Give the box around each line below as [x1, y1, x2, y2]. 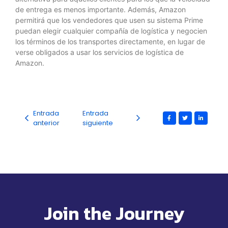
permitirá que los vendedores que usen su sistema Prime [15, 16, 203, 25]
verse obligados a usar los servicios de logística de [15, 48, 184, 57]
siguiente [82, 118, 113, 128]
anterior [33, 118, 60, 128]
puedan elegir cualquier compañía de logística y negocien [15, 26, 207, 36]
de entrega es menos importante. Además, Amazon [15, 5, 186, 14]
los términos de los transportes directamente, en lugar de [15, 37, 205, 46]
